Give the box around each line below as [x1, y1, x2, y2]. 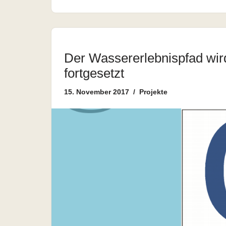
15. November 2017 [64, 88, 129, 96]
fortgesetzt [64, 66, 124, 80]
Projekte [139, 88, 167, 96]
